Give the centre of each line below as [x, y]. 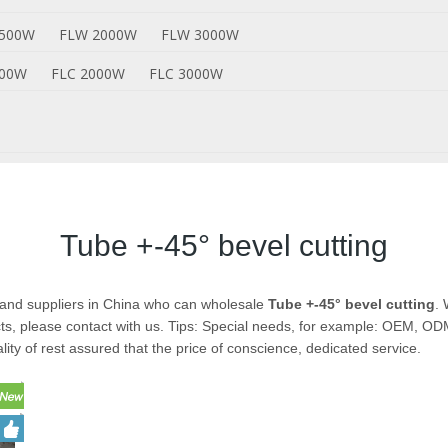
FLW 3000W [200, 34]
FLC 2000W [88, 73]
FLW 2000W [98, 34]
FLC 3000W [186, 73]
